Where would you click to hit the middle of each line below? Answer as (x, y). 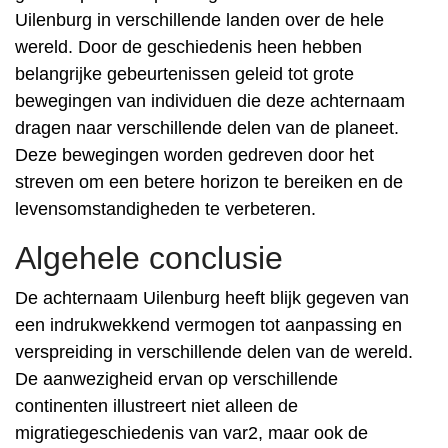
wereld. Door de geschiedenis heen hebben (188, 47)
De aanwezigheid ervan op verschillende (176, 379)
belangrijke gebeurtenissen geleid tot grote (184, 74)
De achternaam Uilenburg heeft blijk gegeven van (212, 298)
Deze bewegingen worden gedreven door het (194, 155)
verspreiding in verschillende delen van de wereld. (214, 352)
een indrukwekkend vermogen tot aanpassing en (208, 325)
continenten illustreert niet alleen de (156, 406)
